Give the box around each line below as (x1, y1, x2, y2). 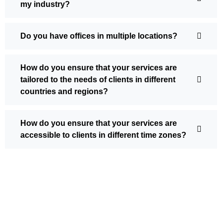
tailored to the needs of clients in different (20, 75, 175, 84)
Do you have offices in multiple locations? (20, 32, 177, 41)
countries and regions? (20, 87, 108, 96)
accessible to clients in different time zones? (20, 131, 186, 140)
